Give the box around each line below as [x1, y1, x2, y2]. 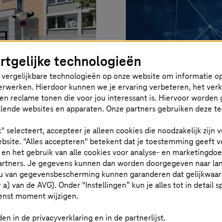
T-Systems [165, 140, 209, 151]
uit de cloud [146, 114, 211, 128]
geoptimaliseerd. [146, 170, 218, 181]
